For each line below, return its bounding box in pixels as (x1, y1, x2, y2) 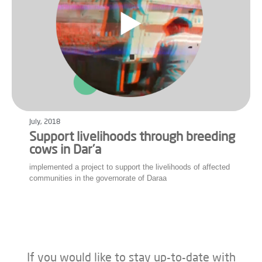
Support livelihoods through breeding (29, 130, 235, 144)
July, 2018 (29, 118, 60, 126)
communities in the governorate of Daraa (29, 173, 167, 182)
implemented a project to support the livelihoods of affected (29, 162, 230, 171)
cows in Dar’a (29, 143, 101, 157)
